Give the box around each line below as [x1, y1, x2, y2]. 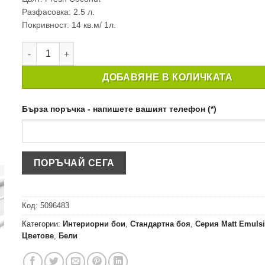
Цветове [22, 231, 54, 240]
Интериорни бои [63, 219, 126, 228]
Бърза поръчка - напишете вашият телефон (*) [22, 104, 217, 114]
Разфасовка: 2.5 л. [22, 7, 95, 17]
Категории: [22, 219, 63, 228]
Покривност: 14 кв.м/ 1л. [22, 20, 117, 30]
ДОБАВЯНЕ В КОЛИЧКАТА [102, 72, 233, 83]
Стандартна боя [130, 219, 191, 228]
